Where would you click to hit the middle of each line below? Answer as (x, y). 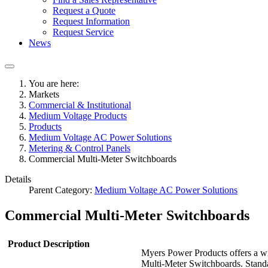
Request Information (91, 21)
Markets (44, 94)
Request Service (83, 32)
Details (18, 179)
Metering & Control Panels (80, 148)
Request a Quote (84, 10)
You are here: (56, 83)
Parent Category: (62, 190)
